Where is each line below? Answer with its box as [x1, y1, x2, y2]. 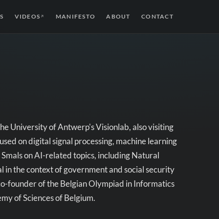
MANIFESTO [55, 13, 96, 20]
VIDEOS [14, 13, 41, 20]
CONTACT [141, 13, 174, 20]
